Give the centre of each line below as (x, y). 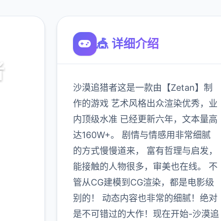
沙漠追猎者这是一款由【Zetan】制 (143, 88)
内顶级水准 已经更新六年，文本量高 (145, 119)
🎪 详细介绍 (128, 44)
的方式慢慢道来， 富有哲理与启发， (145, 151)
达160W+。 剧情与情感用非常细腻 (142, 135)
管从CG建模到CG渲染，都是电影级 (143, 182)
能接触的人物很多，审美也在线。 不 (145, 166)
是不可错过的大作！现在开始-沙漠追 (146, 214)
